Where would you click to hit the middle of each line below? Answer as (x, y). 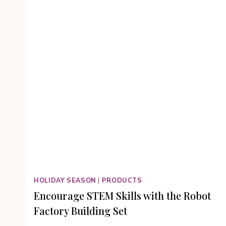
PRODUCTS (122, 180)
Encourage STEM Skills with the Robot (122, 195)
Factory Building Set (80, 210)
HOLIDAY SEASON (65, 180)
